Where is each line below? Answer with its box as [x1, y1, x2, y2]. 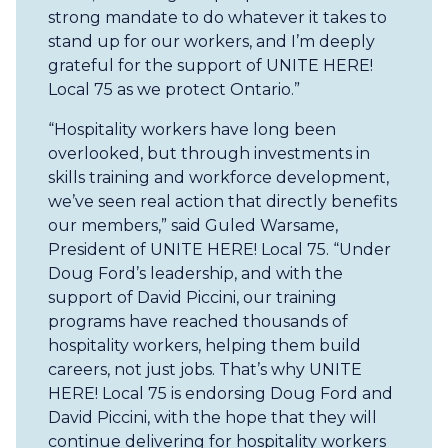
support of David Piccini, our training [48, 288, 337, 307]
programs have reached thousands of [48, 312, 348, 331]
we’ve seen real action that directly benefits [48, 192, 397, 211]
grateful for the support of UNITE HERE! [48, 56, 373, 75]
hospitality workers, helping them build [48, 336, 361, 355]
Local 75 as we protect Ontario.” [48, 80, 300, 99]
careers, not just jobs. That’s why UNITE [48, 360, 362, 379]
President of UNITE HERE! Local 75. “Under [48, 240, 391, 259]
